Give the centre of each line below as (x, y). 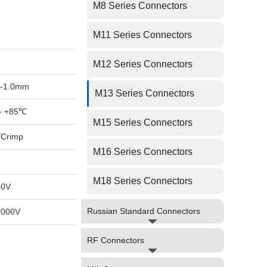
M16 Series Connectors (143, 152)
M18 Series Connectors (143, 181)
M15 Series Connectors (143, 122)
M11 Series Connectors (142, 35)
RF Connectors (116, 240)
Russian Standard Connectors (144, 211)
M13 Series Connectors (145, 93)
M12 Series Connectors (143, 64)
